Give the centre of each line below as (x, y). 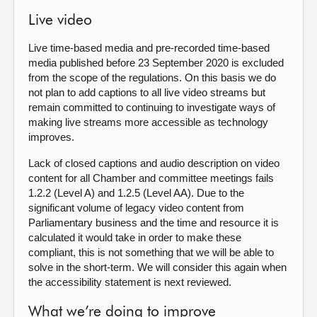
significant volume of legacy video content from (136, 208)
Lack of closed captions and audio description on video (154, 163)
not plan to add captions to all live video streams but (147, 92)
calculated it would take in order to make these (135, 237)
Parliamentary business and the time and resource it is (154, 223)
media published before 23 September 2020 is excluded (156, 63)
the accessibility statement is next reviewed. (130, 282)
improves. (51, 137)
